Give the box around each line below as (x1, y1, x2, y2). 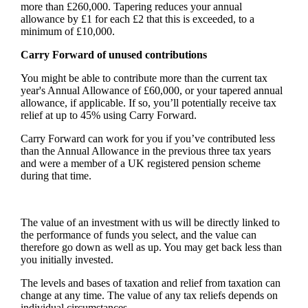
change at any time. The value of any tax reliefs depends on (20, 289, 278, 301)
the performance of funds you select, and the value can (20, 228, 256, 241)
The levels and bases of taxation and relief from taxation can (20, 276, 280, 289)
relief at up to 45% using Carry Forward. (20, 109, 199, 121)
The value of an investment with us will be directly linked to (20, 216, 280, 228)
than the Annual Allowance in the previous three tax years (20, 144, 271, 157)
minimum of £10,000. (20, 25, 115, 37)
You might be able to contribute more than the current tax (20, 71, 267, 84)
